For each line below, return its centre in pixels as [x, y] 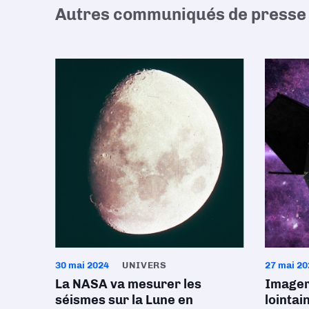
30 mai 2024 [82, 265]
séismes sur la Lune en [124, 300]
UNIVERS [144, 265]
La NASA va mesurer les [128, 284]
